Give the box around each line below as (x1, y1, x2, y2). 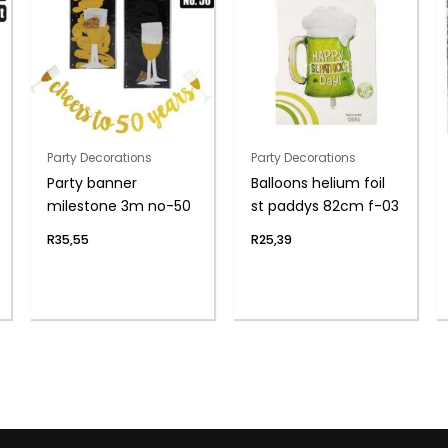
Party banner (47, 173, 138, 194)
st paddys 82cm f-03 (250, 196, 399, 217)
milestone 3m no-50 (47, 196, 192, 217)
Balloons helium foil (250, 173, 385, 194)
